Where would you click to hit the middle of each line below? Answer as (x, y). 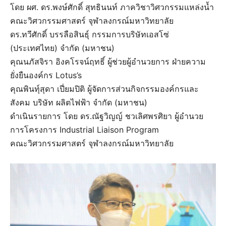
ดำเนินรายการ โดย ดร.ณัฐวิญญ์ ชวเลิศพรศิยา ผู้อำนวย (107, 116)
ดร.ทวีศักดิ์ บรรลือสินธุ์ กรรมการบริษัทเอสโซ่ (90, 34)
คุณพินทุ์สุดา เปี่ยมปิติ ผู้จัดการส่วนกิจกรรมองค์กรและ (104, 89)
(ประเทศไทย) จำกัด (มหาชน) (62, 48)
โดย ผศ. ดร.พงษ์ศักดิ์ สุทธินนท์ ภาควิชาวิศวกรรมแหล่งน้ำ (112, 7)
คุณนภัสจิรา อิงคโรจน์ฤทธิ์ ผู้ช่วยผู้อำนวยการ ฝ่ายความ (108, 61)
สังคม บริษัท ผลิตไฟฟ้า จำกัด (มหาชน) (79, 102)
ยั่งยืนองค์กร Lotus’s (46, 75)
